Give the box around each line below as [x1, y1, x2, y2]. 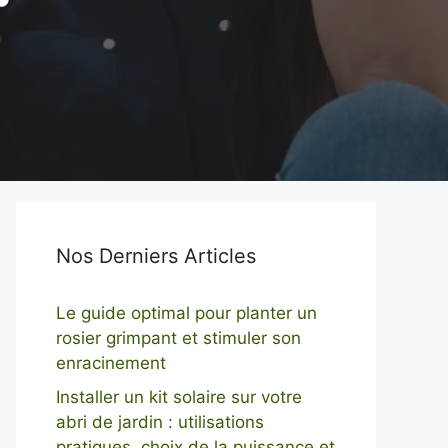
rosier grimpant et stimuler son [56, 328, 301, 348]
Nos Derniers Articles [56, 244, 256, 268]
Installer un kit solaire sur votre [56, 386, 302, 407]
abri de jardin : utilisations [56, 411, 264, 432]
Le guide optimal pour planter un [56, 303, 317, 323]
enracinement [56, 353, 166, 373]
